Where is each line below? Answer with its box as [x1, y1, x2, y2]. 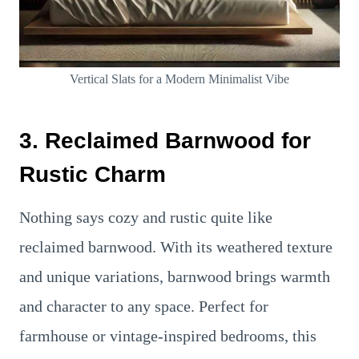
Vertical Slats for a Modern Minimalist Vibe [70, 72, 289, 86]
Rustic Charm [19, 162, 166, 187]
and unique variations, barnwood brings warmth [19, 268, 330, 285]
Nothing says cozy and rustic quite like [19, 208, 272, 226]
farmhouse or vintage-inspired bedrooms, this [19, 327, 317, 345]
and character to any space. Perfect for [19, 297, 268, 315]
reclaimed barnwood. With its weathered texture [19, 238, 333, 256]
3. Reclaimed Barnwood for [19, 128, 311, 153]
